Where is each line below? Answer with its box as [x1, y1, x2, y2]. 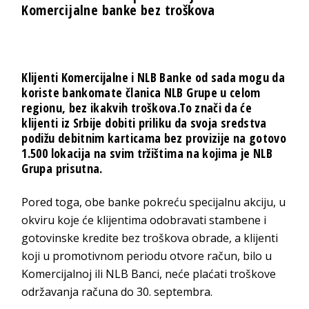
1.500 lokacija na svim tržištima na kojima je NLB [21, 145, 272, 162]
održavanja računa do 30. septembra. [21, 284, 213, 300]
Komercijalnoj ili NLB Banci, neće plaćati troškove [21, 266, 277, 282]
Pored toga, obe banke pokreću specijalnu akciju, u [21, 195, 286, 210]
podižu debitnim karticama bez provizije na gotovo [21, 130, 286, 147]
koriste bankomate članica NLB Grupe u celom [21, 84, 261, 101]
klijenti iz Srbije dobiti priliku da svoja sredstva [21, 114, 267, 132]
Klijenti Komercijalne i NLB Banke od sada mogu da [21, 69, 285, 86]
